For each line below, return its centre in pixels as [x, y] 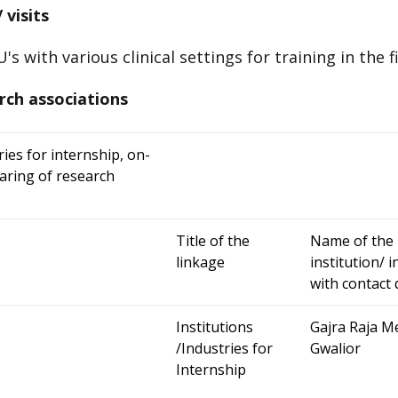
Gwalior [335, 348]
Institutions [215, 326]
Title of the [213, 240]
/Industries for [224, 348]
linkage [200, 262]
